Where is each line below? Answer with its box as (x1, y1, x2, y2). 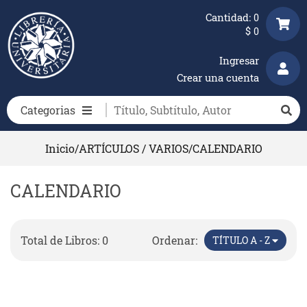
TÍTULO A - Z (212, 234, 273, 247)
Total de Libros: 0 (21, 233, 108, 247)
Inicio (45, 141, 75, 156)
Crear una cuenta (177, 70, 259, 84)
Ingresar (219, 53, 259, 67)
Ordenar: (152, 233, 198, 247)
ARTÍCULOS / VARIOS (78, 141, 188, 156)
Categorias (21, 103, 75, 117)
